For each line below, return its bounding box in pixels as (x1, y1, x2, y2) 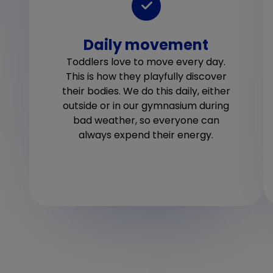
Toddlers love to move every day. (66, 54, 226, 69)
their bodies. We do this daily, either (62, 83, 230, 98)
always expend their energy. (79, 127, 214, 142)
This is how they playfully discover (65, 69, 227, 83)
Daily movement (83, 34, 209, 55)
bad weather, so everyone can (73, 113, 219, 127)
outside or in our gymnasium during (63, 98, 230, 113)
